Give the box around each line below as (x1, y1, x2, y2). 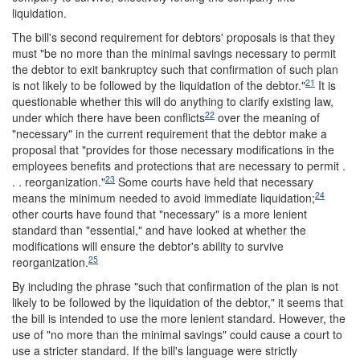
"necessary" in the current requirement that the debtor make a (12, 125, 327, 141)
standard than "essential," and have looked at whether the (12, 222, 306, 238)
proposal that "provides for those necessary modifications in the (12, 141, 334, 157)
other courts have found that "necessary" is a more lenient (12, 206, 307, 222)
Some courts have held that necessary (115, 174, 313, 190)
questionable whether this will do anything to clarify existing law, (12, 93, 333, 109)
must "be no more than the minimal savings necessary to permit (12, 45, 336, 61)
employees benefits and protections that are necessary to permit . (12, 157, 346, 174)
